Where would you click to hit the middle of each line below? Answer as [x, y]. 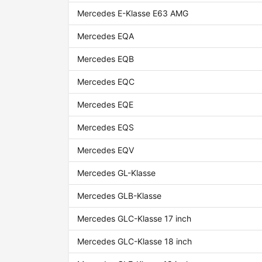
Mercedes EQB [106, 59]
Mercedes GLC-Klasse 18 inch [135, 242]
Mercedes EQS [106, 127]
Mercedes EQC [106, 82]
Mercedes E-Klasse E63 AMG [133, 13]
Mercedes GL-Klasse [117, 173]
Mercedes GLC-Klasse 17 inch [135, 219]
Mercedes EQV [106, 150]
